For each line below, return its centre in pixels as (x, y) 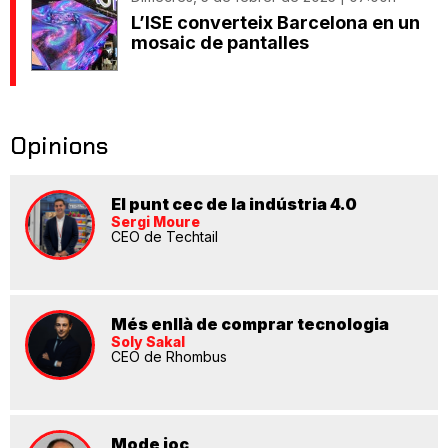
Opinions (59, 146)
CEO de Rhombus (169, 357)
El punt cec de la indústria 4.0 (234, 204)
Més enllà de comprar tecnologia (250, 324)
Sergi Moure (155, 222)
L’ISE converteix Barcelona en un (275, 23)
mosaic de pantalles (220, 43)
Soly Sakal (148, 342)
